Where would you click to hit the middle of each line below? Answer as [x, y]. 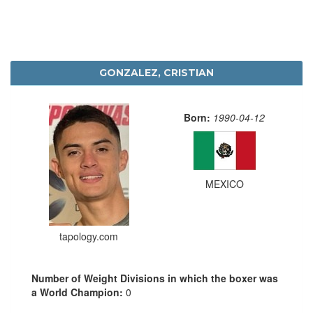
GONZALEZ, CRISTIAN [156, 72]
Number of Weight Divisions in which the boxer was [155, 278]
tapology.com [89, 236]
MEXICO [224, 183]
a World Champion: [79, 292]
